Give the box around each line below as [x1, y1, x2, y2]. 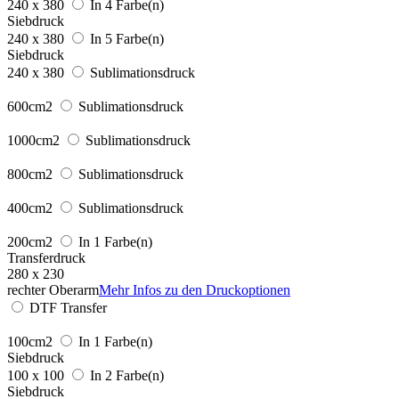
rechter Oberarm [7, 281, 99, 297]
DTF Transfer [29, 299, 107, 315]
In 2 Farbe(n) [90, 367, 164, 383]
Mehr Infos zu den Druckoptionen [99, 281, 290, 297]
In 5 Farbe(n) [90, 30, 164, 46]
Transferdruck [7, 249, 85, 265]
